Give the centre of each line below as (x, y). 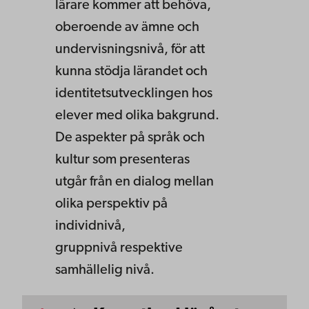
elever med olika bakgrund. (137, 116)
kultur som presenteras (122, 160)
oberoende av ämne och (127, 28)
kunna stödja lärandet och (131, 72)
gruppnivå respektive (119, 248)
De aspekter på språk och (130, 138)
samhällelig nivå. (105, 270)
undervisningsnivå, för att (130, 50)
